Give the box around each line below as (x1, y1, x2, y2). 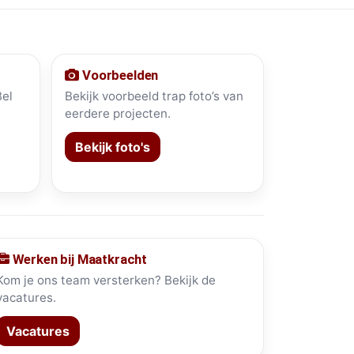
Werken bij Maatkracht (9, 251, 148, 268)
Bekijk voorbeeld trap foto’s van (65, 88, 244, 104)
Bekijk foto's (75, 139, 151, 156)
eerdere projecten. (65, 106, 171, 122)
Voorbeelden (79, 67, 159, 84)
